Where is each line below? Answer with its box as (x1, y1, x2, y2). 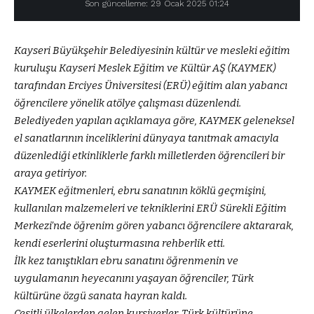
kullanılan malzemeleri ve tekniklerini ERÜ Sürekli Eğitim (14, 202, 287, 214)
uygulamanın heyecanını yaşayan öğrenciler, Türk (14, 272, 254, 285)
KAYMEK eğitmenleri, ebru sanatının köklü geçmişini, (14, 184, 266, 197)
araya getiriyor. (14, 167, 87, 179)
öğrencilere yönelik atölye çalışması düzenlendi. (14, 97, 241, 109)
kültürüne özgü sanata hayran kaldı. (14, 289, 187, 302)
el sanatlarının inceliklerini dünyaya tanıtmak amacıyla (14, 132, 279, 144)
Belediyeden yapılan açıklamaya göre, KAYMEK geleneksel (14, 114, 294, 127)
